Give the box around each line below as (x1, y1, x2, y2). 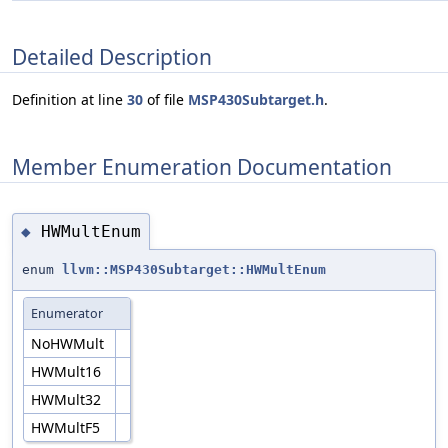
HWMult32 (31, 390, 105, 410)
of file (143, 90, 188, 110)
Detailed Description (12, 42, 212, 71)
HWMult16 (31, 362, 105, 382)
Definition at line (12, 90, 127, 110)
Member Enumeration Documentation (12, 152, 392, 181)
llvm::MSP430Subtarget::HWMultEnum (62, 262, 326, 278)
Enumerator (31, 305, 103, 323)
